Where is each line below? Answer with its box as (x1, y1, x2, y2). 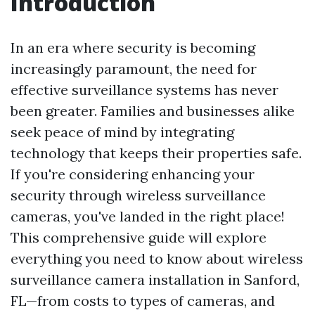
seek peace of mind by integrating (11, 123, 234, 141)
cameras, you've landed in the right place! (11, 207, 285, 225)
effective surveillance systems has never (11, 81, 278, 98)
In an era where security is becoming (11, 39, 255, 56)
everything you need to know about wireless (11, 250, 303, 267)
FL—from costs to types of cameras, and (11, 292, 275, 309)
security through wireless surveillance (11, 186, 266, 204)
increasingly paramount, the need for (11, 60, 257, 77)
